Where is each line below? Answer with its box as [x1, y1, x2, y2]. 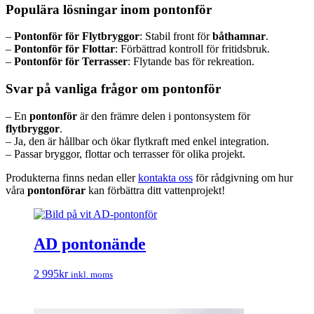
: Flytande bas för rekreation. [128, 55, 254, 68]
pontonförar [27, 184, 86, 196]
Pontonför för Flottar [14, 43, 115, 55]
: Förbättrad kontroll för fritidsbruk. [115, 43, 270, 55]
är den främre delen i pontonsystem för [77, 109, 250, 122]
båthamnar [212, 30, 266, 43]
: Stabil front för [139, 30, 212, 43]
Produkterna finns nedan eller [6, 171, 138, 184]
